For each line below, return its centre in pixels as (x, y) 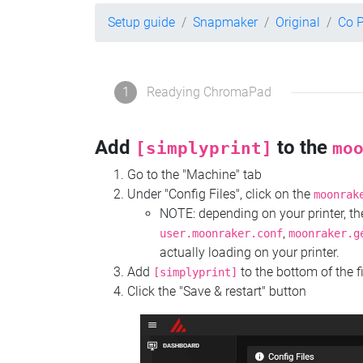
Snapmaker (225, 22)
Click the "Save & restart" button (217, 292)
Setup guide (141, 22)
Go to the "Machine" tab (194, 175)
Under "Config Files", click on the (220, 194)
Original (298, 22)
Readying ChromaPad (209, 92)
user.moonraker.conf (221, 234)
